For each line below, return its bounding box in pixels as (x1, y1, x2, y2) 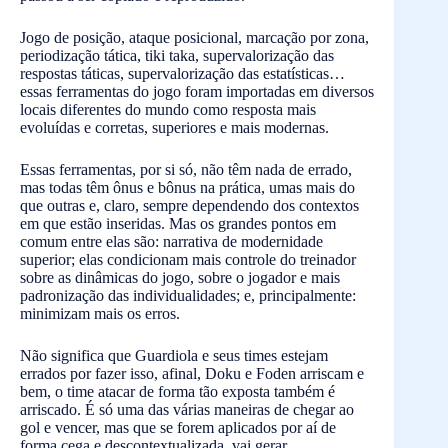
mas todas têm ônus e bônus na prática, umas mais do (20, 178, 355, 196)
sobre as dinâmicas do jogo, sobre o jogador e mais (20, 268, 340, 286)
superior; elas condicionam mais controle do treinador (20, 250, 356, 268)
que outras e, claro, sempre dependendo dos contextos (20, 196, 359, 214)
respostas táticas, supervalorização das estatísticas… (20, 64, 345, 82)
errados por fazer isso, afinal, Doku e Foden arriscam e (20, 364, 364, 382)
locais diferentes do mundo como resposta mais (20, 100, 316, 118)
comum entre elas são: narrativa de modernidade (20, 232, 323, 250)
